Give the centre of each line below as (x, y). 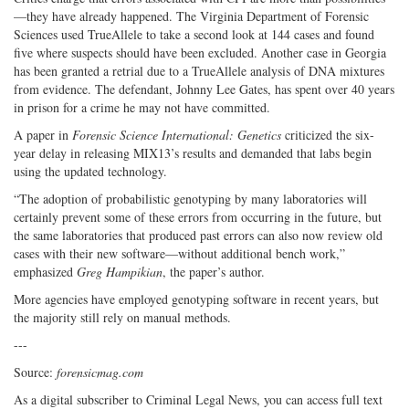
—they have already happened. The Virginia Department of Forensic (191, 16)
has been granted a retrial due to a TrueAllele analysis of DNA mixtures (199, 71)
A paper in (43, 135)
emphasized (45, 272)
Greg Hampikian (120, 272)
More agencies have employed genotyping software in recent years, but (196, 299)
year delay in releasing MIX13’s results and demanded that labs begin (193, 153)
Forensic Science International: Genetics (177, 135)
